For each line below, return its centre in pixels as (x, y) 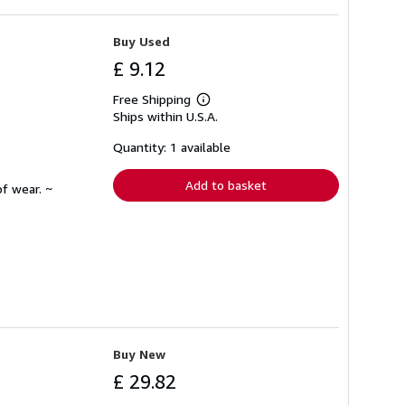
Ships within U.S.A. (165, 117)
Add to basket (226, 185)
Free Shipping (152, 99)
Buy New (139, 353)
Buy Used (141, 42)
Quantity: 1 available (172, 147)
